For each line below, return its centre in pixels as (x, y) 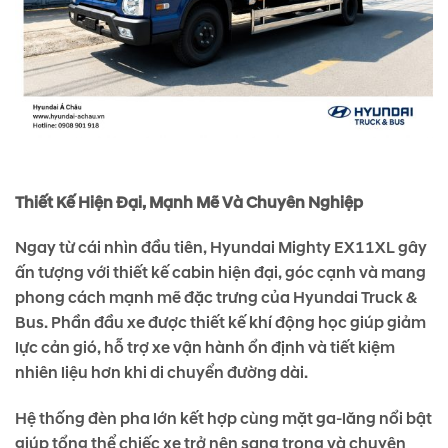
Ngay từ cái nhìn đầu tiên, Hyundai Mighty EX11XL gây (221, 248)
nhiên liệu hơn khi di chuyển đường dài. (161, 373)
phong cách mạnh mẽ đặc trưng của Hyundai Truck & (216, 298)
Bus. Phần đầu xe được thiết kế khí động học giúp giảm (220, 323)
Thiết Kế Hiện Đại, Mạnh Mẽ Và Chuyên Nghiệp (189, 202)
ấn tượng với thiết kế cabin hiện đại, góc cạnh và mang (220, 273)
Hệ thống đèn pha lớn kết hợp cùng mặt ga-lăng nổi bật (223, 419)
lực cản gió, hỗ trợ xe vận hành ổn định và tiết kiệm (205, 348)
